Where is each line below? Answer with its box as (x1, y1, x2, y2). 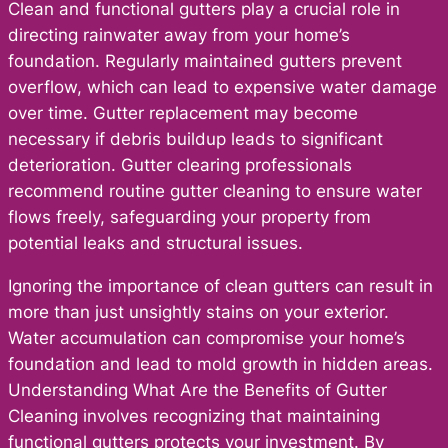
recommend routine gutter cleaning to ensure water (8, 180, 422, 201)
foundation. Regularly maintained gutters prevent (8, 50, 402, 71)
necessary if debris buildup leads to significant (8, 128, 383, 149)
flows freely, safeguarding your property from (8, 206, 371, 227)
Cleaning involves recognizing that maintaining (8, 405, 380, 426)
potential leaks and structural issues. (8, 232, 303, 253)
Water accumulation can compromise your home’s (8, 327, 405, 348)
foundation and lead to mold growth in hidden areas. (8, 353, 433, 374)
